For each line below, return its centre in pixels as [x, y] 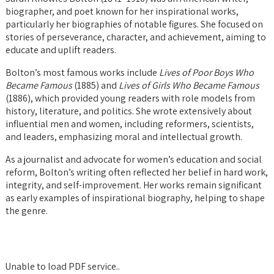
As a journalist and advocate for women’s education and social [134, 159]
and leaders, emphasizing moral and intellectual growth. [124, 136]
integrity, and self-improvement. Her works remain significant [134, 185]
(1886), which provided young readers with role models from [130, 98]
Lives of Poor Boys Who [206, 72]
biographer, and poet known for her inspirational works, [122, 11]
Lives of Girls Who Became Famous [189, 85]
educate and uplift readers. [61, 50]
